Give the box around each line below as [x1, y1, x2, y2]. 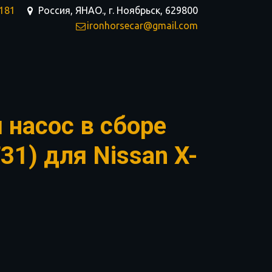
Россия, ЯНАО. [38, 5, 104, 16]
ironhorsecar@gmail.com [87, 20, 198, 31]
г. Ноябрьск [109, 5, 160, 16]
